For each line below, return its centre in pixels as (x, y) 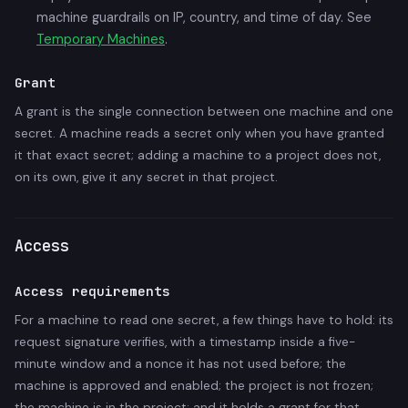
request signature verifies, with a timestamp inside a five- (185, 342)
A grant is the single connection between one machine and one (204, 111)
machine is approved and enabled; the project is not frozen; (194, 385)
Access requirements (92, 291)
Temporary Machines (101, 39)
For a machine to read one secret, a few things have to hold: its (204, 320)
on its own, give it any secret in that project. (146, 177)
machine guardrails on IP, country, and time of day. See (204, 17)
